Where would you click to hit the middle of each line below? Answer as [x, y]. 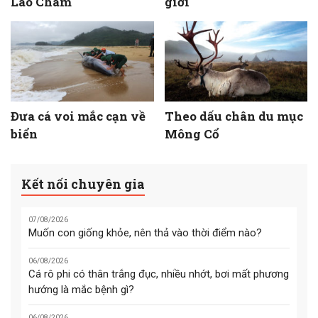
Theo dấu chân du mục [234, 116]
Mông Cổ [192, 133]
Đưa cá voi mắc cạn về [78, 116]
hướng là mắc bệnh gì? [81, 290]
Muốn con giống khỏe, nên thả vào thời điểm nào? [145, 233]
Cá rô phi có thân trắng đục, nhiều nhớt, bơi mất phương [159, 274]
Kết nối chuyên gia [83, 183]
